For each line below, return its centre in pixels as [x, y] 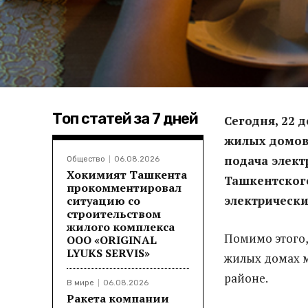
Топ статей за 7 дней [125, 118]
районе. [246, 278]
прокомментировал [124, 187]
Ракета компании [118, 298]
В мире [80, 283]
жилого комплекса [121, 227]
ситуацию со [103, 200]
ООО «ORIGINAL [112, 240]
